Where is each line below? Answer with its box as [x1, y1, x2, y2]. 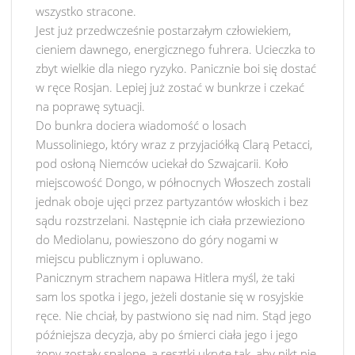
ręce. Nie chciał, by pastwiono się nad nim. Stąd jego [36, 307, 311, 323]
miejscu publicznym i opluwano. [36, 250, 204, 266]
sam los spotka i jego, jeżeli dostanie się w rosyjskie [36, 288, 303, 304]
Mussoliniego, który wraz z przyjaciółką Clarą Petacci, [36, 136, 312, 152]
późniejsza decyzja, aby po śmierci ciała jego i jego [36, 326, 298, 342]
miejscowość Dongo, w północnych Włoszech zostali [36, 174, 311, 190]
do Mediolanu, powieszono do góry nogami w [36, 231, 278, 247]
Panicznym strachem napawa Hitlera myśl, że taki [36, 269, 295, 285]
